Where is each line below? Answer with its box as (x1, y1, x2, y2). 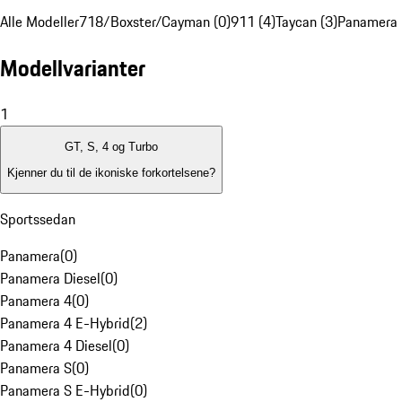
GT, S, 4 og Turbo (65, 140, 158, 154)
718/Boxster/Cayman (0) (79, 11, 231, 33)
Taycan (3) (275, 11, 337, 33)
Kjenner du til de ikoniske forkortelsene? (7, 165, 215, 179)
